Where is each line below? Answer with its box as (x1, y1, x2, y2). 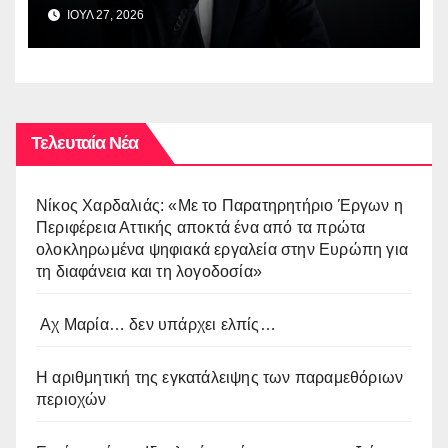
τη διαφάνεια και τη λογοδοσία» (36, 262, 262, 280)
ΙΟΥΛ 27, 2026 (63, 8, 144, 23)
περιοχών (36, 390, 107, 408)
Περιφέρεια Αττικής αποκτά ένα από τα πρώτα (36, 218, 366, 236)
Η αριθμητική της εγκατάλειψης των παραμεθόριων (36, 368, 404, 386)
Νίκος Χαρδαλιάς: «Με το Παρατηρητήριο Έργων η (36, 196, 404, 214)
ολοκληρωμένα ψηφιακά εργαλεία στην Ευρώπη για (36, 240, 409, 258)
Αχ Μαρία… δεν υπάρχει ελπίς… (36, 315, 276, 333)
